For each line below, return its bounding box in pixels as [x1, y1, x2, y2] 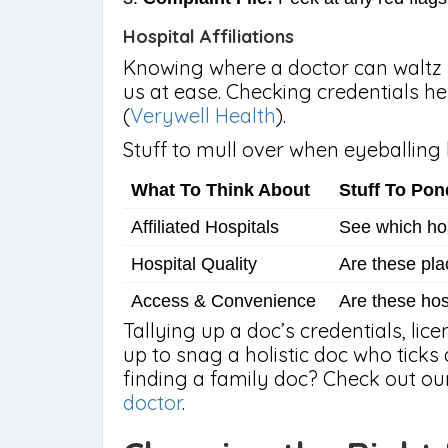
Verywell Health [130, 103, 276, 128]
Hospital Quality [131, 254, 257, 274]
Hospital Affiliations [123, 25, 294, 48]
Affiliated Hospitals [131, 217, 279, 237]
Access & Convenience [131, 291, 316, 311]
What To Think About [131, 180, 310, 200]
